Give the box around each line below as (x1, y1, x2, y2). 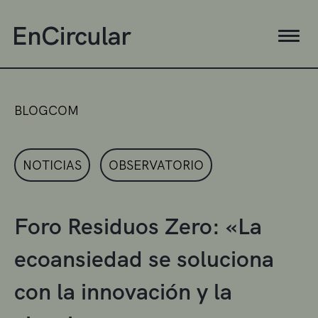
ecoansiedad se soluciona (14, 243, 274, 274)
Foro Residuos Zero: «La (14, 211, 262, 241)
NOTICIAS (23, 156, 82, 173)
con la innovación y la (14, 276, 232, 307)
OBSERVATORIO (109, 156, 204, 173)
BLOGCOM (14, 102, 79, 119)
